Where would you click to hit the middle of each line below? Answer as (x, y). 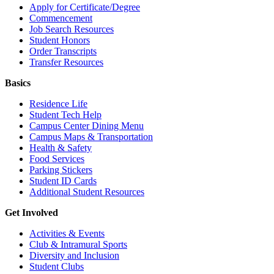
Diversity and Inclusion (74, 256)
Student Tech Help (65, 115)
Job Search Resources (72, 29)
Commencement (61, 18)
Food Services (57, 159)
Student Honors (60, 40)
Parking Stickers (61, 170)
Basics (18, 83)
